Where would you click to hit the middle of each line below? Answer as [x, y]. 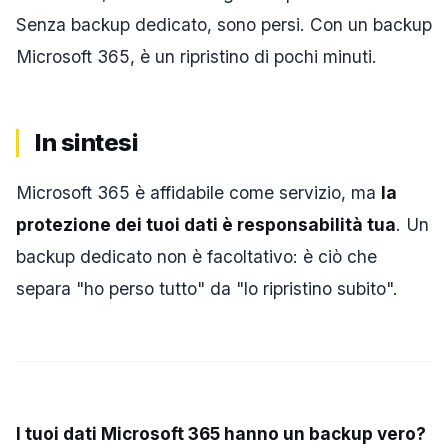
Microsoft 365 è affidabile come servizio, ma [198, 192]
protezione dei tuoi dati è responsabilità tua [206, 224]
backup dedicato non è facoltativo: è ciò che [196, 256]
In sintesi [87, 142]
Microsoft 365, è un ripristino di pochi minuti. [196, 56]
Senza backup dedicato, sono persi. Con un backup [224, 24]
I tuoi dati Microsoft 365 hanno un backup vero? [221, 433]
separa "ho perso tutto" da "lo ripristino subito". [207, 288]
